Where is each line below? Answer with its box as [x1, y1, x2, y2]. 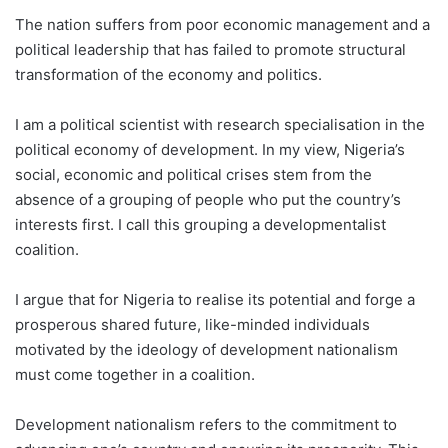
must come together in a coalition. [15, 365, 255, 384]
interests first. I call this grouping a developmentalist [15, 215, 386, 234]
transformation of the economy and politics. [15, 65, 322, 84]
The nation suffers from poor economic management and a [15, 15, 430, 34]
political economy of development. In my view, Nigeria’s [15, 140, 405, 159]
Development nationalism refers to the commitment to [15, 415, 397, 434]
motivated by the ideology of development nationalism [15, 340, 398, 359]
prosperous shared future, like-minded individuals [15, 315, 370, 334]
